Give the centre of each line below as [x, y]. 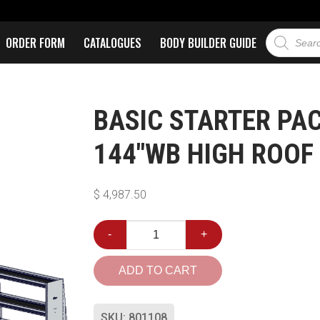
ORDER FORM [35, 42]
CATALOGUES [112, 42]
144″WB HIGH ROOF [203, 154]
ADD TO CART [157, 270]
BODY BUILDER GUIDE [208, 42]
